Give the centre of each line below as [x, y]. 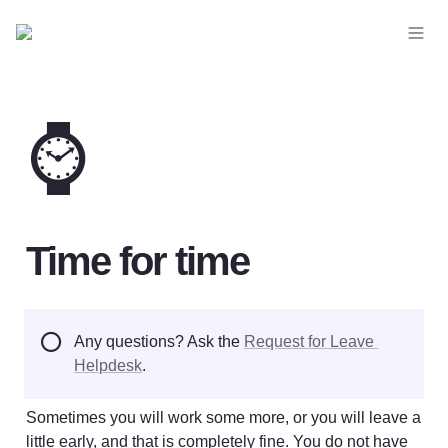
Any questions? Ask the [159, 341]
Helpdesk [108, 365]
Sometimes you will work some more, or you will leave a [223, 417]
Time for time [137, 261]
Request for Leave [309, 341]
